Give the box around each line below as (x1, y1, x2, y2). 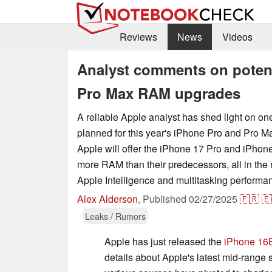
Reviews (119, 30, 157, 44)
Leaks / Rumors (85, 209, 146, 222)
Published (143, 191, 189, 206)
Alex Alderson (77, 191, 138, 206)
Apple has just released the (104, 234, 224, 248)
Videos (222, 30, 253, 44)
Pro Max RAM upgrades (77, 82, 240, 103)
